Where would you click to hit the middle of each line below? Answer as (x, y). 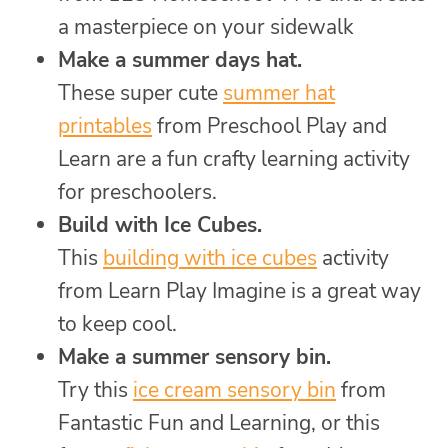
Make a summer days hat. (180, 59)
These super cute (140, 92)
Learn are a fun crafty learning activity (234, 158)
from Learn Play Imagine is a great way (239, 290)
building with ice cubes (210, 257)
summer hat (279, 92)
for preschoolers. (137, 191)
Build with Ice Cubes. (160, 224)
